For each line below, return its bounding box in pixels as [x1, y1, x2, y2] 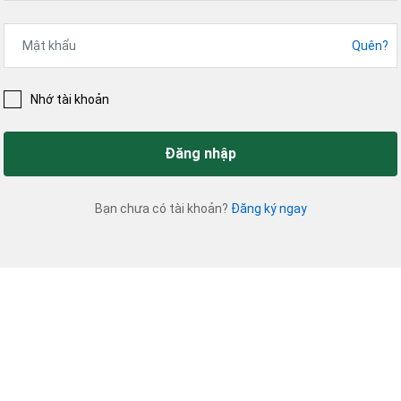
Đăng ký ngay [230, 201, 307, 216]
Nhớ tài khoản [30, 92, 109, 107]
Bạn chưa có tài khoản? [94, 201, 231, 216]
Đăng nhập [165, 145, 236, 162]
